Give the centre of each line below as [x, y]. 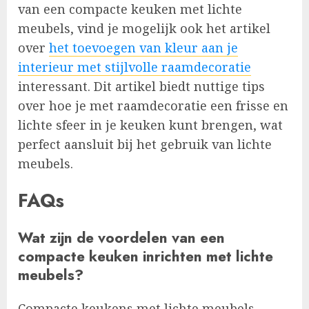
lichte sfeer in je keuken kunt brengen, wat [150, 125]
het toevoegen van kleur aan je [143, 48]
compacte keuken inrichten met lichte [146, 256]
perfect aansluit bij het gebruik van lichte [145, 144]
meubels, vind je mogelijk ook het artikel [144, 29]
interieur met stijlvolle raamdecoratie [134, 67]
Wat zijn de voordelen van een [121, 237]
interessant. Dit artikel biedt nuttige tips [141, 87]
